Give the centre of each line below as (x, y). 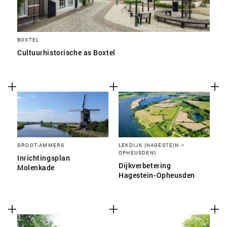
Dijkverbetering (145, 165)
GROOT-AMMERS (41, 145)
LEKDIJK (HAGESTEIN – (152, 145)
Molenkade (36, 167)
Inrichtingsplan (44, 158)
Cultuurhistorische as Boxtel (66, 52)
